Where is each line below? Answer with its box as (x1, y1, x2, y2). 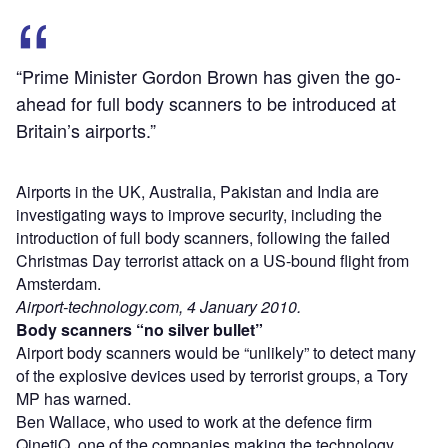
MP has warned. (16, 386, 131, 410)
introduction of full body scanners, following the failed (16, 225, 390, 249)
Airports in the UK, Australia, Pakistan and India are (16, 179, 379, 203)
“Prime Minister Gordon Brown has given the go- (16, 62, 401, 89)
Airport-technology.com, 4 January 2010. (16, 294, 301, 318)
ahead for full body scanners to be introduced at (16, 89, 396, 116)
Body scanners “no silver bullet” (16, 317, 263, 341)
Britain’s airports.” (16, 116, 156, 143)
